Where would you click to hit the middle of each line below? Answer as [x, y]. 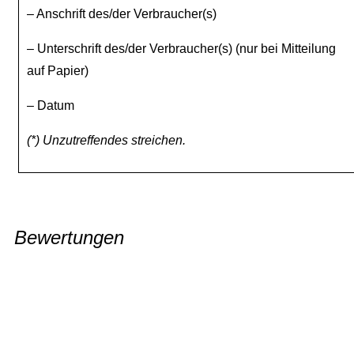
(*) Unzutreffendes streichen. [106, 141]
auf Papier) [58, 71]
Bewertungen [69, 238]
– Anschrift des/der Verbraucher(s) [122, 14]
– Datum [51, 106]
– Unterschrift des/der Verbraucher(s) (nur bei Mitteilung [181, 49]
